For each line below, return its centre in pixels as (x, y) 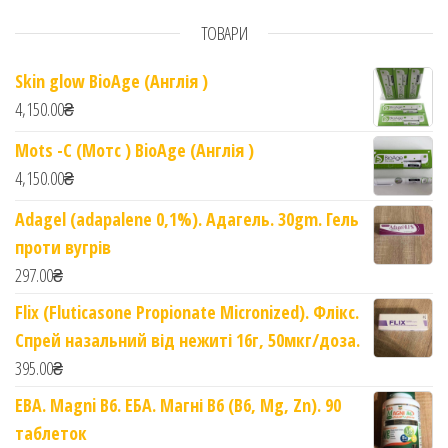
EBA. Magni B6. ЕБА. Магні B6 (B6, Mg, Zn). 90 (178, 405)
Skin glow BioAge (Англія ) (111, 81)
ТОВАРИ (224, 33)
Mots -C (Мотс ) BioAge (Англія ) (134, 150)
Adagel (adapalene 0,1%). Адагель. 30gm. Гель (187, 219)
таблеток (51, 433)
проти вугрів (63, 247)
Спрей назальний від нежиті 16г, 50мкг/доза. (187, 340)
